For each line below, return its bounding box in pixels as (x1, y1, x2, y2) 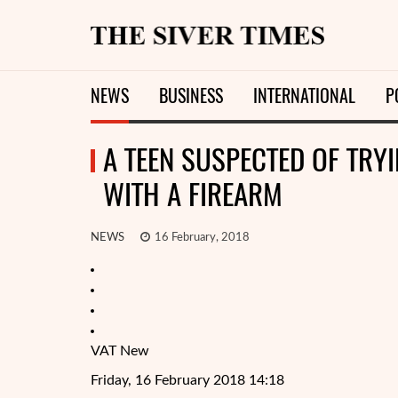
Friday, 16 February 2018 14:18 (91, 373, 284, 387)
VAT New (91, 344, 149, 358)
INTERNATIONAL (253, 84, 355, 107)
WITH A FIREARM (103, 174, 283, 214)
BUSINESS (159, 84, 223, 107)
